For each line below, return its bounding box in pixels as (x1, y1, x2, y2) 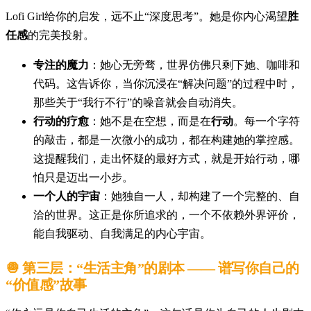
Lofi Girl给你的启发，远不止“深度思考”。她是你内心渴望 (6, 10, 287, 22)
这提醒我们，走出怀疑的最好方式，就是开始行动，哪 (33, 152, 300, 165)
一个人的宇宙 (33, 190, 100, 202)
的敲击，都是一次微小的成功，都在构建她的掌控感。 (33, 133, 300, 146)
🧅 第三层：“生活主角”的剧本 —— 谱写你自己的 (6, 260, 299, 276)
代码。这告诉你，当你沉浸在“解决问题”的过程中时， (33, 77, 299, 90)
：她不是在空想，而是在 (89, 115, 211, 127)
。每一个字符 (233, 115, 300, 127)
